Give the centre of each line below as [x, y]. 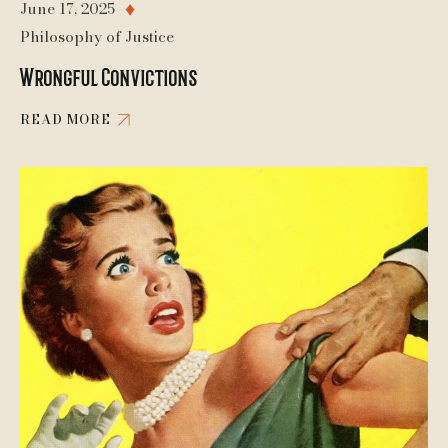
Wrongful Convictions [109, 76]
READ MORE [65, 119]
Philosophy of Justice [97, 37]
